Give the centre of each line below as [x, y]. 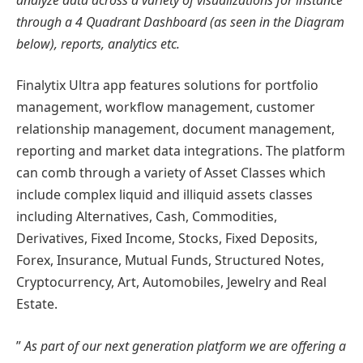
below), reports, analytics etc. [98, 43]
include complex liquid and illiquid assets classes [164, 195]
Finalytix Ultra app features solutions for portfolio [167, 85]
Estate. [37, 304]
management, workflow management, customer [166, 107]
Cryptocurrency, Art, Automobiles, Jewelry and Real [171, 282]
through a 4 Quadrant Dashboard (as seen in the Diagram [180, 21]
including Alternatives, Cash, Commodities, [147, 217]
